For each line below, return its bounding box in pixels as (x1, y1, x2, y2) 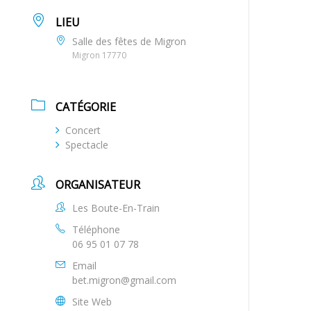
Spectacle (65, 138, 109, 151)
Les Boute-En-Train (72, 201, 160, 215)
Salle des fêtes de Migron (72, 35, 187, 48)
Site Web (72, 295, 112, 308)
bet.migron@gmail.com (72, 274, 177, 287)
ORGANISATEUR (56, 177, 141, 192)
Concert (65, 124, 101, 137)
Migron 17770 (72, 49, 127, 61)
